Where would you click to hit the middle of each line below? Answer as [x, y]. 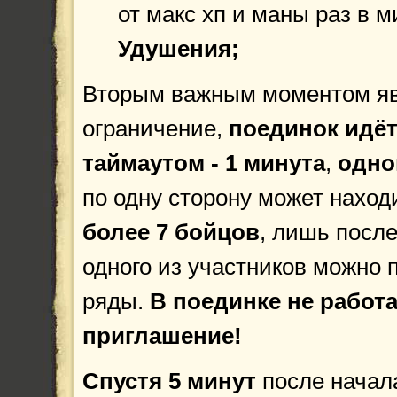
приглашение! [162, 336]
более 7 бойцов [171, 232]
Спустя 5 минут [169, 381]
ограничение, [156, 128]
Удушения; [179, 49]
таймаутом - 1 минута [204, 163]
